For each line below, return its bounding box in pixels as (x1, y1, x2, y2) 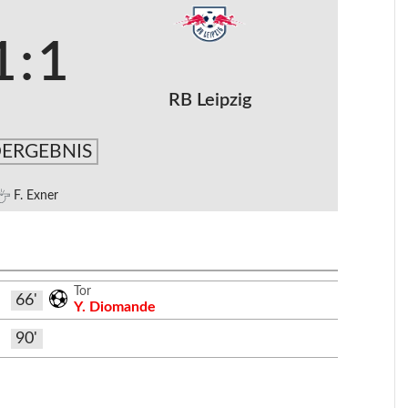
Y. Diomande (74, 299, 157, 314)
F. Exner (13, 189, 58, 202)
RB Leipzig (168, 91, 251, 109)
